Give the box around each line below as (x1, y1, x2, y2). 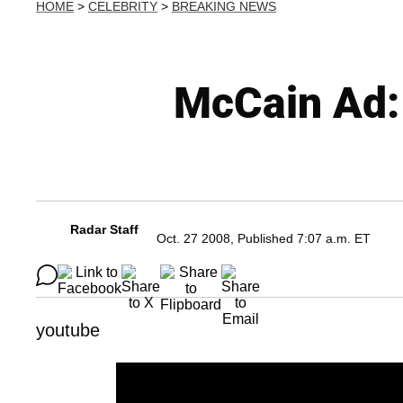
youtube (36, 320, 100, 340)
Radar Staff (70, 222, 139, 237)
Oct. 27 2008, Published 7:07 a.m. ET (157, 231, 371, 246)
